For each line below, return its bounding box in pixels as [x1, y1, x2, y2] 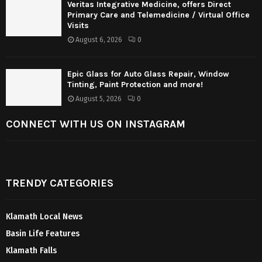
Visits [67, 20, 89, 30]
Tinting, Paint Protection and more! [67, 79, 203, 89]
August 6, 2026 [75, 35, 122, 44]
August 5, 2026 [75, 94, 122, 103]
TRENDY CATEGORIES [6, 177, 113, 190]
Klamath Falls [6, 246, 57, 256]
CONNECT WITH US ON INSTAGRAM [6, 118, 185, 131]
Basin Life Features [6, 229, 80, 239]
